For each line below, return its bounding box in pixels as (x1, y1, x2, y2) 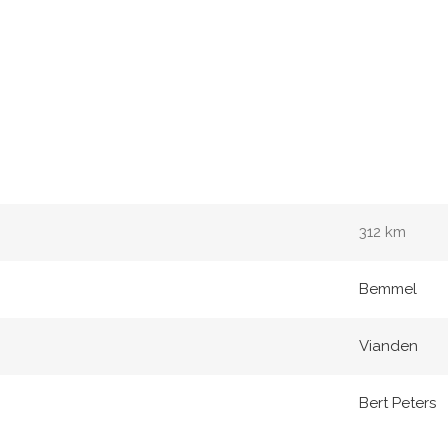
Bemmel (359, 280, 417, 298)
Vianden (359, 337, 418, 355)
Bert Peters (359, 394, 436, 412)
